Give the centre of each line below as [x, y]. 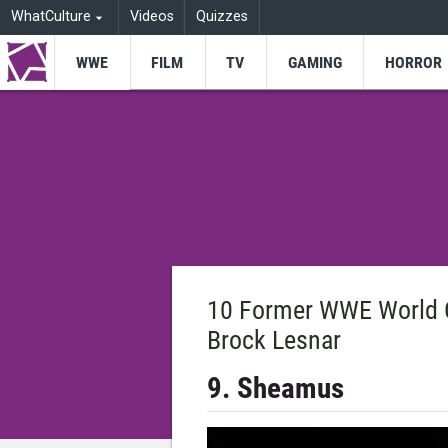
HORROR [413, 62]
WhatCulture [50, 17]
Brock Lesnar [274, 339]
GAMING [314, 62]
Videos [151, 17]
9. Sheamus [276, 387]
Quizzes [222, 17]
